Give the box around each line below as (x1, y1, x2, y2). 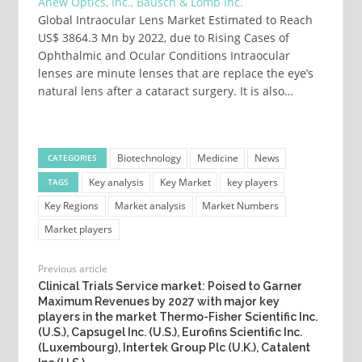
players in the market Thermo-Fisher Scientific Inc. (37, 310, 318, 324)
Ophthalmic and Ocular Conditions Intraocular (37, 48, 290, 64)
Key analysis (88, 175, 144, 190)
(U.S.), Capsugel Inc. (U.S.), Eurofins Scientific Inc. (37, 326, 302, 339)
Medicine (196, 150, 238, 165)
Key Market (159, 175, 211, 190)
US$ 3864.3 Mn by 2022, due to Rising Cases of (37, 30, 289, 46)
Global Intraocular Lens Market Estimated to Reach (37, 12, 313, 28)
